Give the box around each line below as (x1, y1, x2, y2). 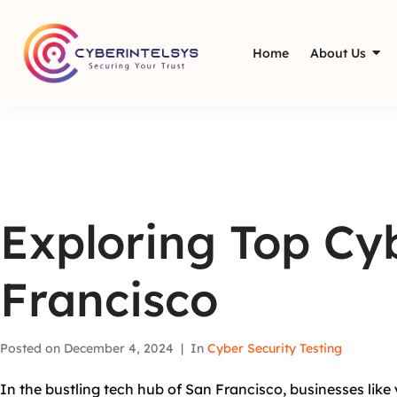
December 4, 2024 (64, 340, 174, 356)
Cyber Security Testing (207, 340, 342, 356)
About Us (309, 45, 366, 61)
